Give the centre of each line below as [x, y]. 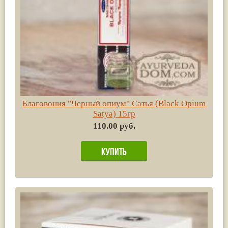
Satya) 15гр [114, 113]
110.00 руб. [114, 126]
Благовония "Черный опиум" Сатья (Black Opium [114, 103]
